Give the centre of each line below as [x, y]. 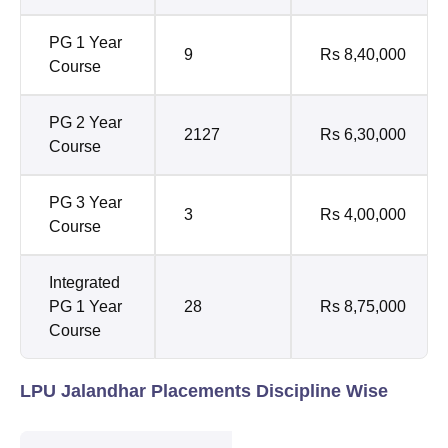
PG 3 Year [85, 203]
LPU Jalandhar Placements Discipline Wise [204, 391]
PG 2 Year [85, 123]
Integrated [84, 283]
